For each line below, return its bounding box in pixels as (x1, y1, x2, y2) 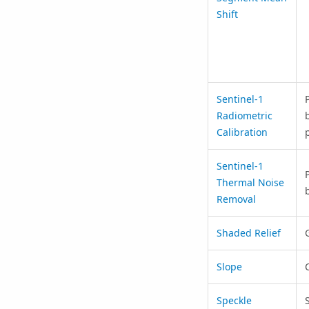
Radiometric (216, 108, 272, 122)
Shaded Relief (216, 226, 281, 239)
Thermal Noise (216, 175, 284, 189)
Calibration (216, 125, 268, 139)
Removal (216, 192, 256, 206)
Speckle (216, 293, 252, 307)
